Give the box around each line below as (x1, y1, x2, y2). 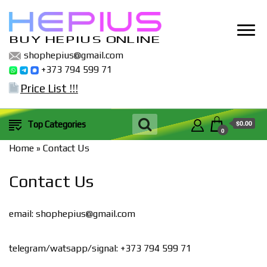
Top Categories (27, 119, 86, 129)
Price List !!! (20, 81, 78, 95)
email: (9, 207, 36, 219)
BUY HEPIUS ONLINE (9, 33, 161, 45)
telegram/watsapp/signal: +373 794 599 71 (9, 242, 191, 254)
